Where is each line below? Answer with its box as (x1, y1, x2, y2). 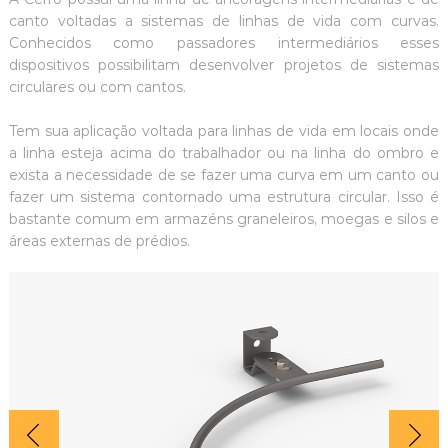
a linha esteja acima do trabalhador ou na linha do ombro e (8, 144, 440, 162)
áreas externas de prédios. (8, 232, 190, 250)
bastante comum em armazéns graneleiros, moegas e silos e (8, 210, 440, 228)
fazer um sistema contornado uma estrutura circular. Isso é (8, 188, 440, 206)
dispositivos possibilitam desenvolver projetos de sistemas (8, 56, 440, 74)
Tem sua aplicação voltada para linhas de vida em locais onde (8, 122, 440, 140)
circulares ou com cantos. (8, 78, 186, 96)
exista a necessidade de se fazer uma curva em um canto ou (8, 166, 440, 184)
